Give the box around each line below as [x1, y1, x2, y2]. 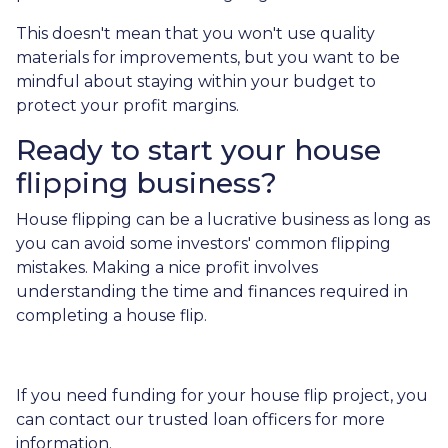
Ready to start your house [16, 133, 381, 167]
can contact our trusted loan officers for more [16, 410, 385, 429]
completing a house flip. [16, 306, 207, 325]
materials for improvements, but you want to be [16, 48, 400, 67]
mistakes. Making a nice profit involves [16, 258, 318, 277]
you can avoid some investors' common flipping [16, 234, 391, 253]
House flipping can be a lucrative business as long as [16, 210, 430, 229]
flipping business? [16, 166, 277, 200]
